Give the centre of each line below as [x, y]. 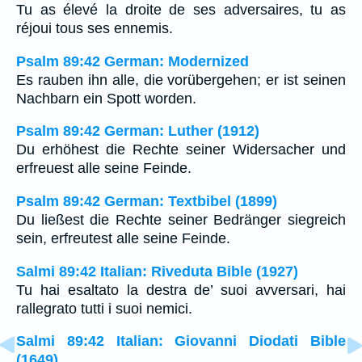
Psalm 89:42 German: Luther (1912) [138, 131]
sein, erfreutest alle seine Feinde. [123, 239]
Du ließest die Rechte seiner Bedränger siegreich [181, 220]
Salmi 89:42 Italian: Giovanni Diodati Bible [181, 341]
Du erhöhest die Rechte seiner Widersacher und [181, 150]
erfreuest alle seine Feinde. [104, 168]
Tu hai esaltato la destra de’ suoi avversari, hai [181, 290]
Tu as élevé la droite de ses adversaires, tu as [181, 10]
